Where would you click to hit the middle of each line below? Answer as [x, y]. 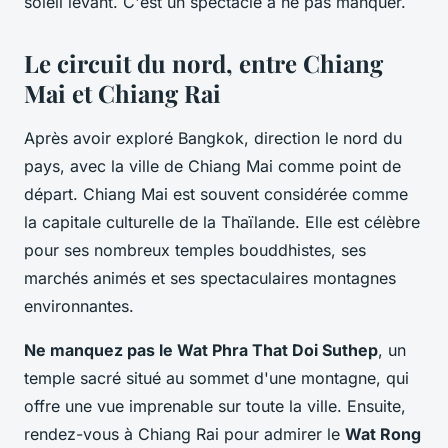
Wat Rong [383, 433]
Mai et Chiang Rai [122, 92]
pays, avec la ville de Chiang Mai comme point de [212, 165]
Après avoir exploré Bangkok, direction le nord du [213, 137]
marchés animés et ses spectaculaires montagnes [210, 277]
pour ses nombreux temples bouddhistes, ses [195, 249]
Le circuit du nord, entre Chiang [203, 62]
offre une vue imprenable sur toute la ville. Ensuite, [215, 405]
